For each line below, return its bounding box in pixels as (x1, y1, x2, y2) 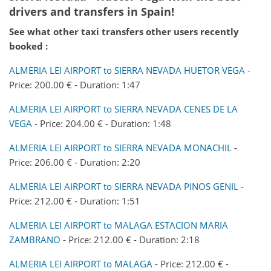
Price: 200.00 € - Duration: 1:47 (9, 78, 140, 91)
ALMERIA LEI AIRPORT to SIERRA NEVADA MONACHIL (9, 141, 234, 154)
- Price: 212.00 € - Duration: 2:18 (60, 233, 200, 246)
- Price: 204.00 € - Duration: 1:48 (32, 117, 171, 129)
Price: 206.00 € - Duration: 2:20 (9, 155, 140, 168)
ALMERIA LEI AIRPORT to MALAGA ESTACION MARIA (9, 218, 228, 231)
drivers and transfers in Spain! (9, 4, 174, 19)
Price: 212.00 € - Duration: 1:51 (9, 194, 140, 207)
